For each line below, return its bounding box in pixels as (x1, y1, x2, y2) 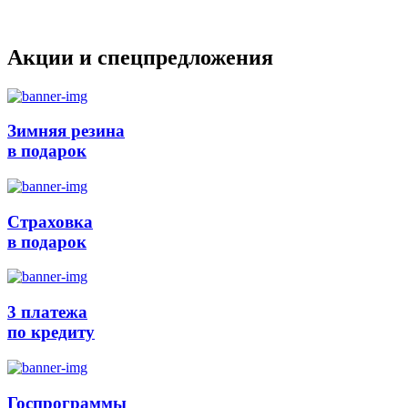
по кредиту (7, 322, 95, 342)
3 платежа (7, 302, 87, 322)
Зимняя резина (7, 121, 125, 141)
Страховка (7, 211, 93, 231)
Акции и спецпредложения (7, 45, 273, 69)
